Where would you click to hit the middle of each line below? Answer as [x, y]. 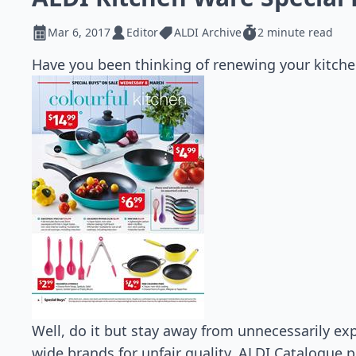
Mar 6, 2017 [79, 32]
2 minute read [295, 32]
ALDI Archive [208, 32]
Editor [142, 32]
